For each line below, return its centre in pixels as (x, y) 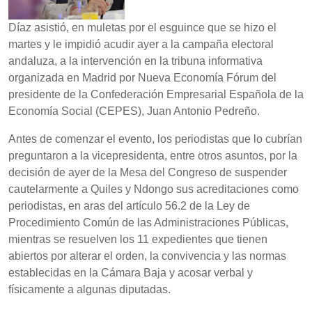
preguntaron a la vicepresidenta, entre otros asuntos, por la (153, 156)
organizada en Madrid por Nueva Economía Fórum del (142, 78)
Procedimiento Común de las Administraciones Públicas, (148, 223)
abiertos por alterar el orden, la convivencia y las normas (147, 256)
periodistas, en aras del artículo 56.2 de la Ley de (129, 206)
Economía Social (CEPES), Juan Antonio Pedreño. (134, 111)
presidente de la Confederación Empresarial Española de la (156, 95)
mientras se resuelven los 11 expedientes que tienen (138, 240)
